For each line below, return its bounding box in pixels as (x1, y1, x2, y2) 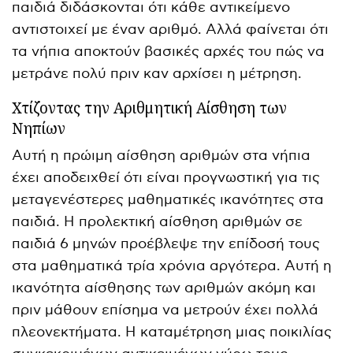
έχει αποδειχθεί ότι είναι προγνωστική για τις (12, 169, 321, 186)
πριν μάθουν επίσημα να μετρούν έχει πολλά (12, 301, 319, 318)
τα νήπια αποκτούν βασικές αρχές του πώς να (12, 43, 325, 60)
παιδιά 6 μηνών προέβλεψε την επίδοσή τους (12, 235, 321, 252)
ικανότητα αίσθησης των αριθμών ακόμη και (12, 279, 317, 296)
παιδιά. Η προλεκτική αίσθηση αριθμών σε (12, 213, 303, 230)
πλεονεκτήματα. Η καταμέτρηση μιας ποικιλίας (12, 323, 333, 340)
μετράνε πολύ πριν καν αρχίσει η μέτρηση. (12, 65, 303, 82)
